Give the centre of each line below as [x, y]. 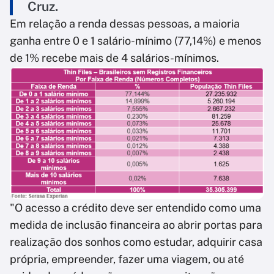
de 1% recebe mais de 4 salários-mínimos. [114, 58]
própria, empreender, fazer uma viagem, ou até [127, 259]
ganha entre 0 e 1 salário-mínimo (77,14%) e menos [135, 41]
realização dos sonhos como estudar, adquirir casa [136, 242]
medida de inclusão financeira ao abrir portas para [136, 225]
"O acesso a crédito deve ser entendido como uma [135, 208]
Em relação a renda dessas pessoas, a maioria [125, 24]
